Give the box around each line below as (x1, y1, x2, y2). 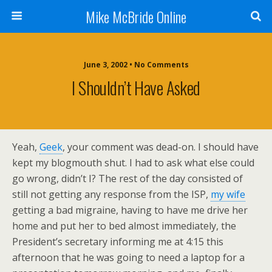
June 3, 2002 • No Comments (83, 59, 189, 70)
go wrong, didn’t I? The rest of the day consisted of (12, 172, 243, 185)
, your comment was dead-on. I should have (63, 140, 259, 154)
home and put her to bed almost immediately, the (12, 219, 236, 233)
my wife (211, 188, 245, 201)
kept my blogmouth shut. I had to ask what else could (12, 156, 254, 169)
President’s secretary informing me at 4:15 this (12, 235, 223, 248)
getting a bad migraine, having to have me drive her (12, 203, 248, 217)
